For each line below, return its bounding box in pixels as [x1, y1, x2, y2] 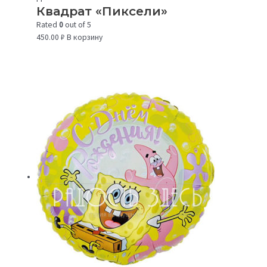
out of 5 [63, 19, 92, 30]
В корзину [65, 32, 103, 42]
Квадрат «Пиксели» [36, 3, 168, 18]
